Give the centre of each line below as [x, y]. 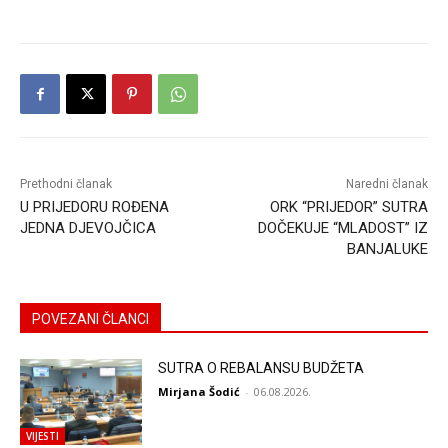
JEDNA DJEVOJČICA [88, 228]
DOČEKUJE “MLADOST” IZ [342, 228]
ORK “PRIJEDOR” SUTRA [348, 207]
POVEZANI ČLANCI [90, 319]
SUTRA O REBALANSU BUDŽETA [261, 368]
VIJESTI [42, 436]
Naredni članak [386, 184]
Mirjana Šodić [199, 392]
